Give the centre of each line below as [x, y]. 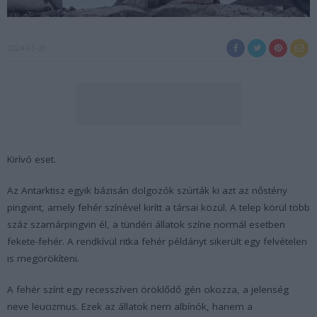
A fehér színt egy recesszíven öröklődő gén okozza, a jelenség [148, 289]
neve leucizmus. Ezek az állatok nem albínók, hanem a [130, 306]
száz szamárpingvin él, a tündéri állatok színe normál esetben [146, 224]
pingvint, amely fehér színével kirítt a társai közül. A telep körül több [158, 207]
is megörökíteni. [43, 258]
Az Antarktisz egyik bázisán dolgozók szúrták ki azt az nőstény [147, 190]
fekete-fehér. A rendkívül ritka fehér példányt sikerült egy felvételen [157, 241]
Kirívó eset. [31, 159]
